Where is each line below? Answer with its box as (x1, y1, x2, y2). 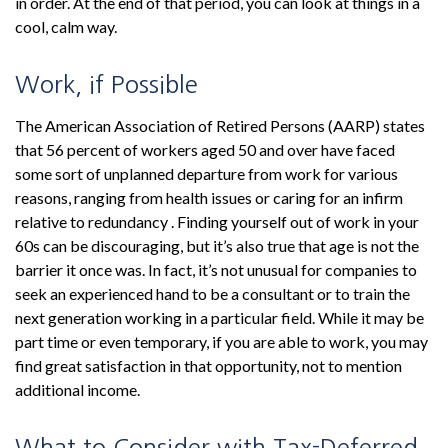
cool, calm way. (15, 17, 117, 36)
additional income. (15, 380, 140, 399)
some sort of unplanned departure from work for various (15, 164, 398, 183)
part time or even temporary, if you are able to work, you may (15, 332, 428, 351)
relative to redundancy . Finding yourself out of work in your (15, 212, 419, 231)
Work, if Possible (15, 72, 198, 96)
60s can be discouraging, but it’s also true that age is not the (15, 236, 419, 255)
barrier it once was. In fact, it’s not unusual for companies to (15, 260, 417, 279)
